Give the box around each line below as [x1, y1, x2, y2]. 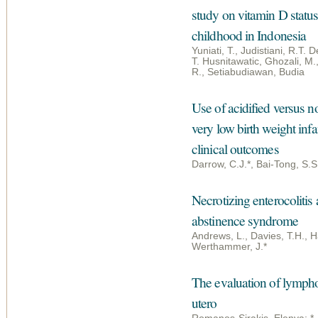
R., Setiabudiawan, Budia [192, 67, 305, 77]
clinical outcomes [192, 140, 279, 158]
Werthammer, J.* [192, 241, 267, 252]
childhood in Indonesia [192, 26, 307, 44]
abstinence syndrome [192, 212, 298, 229]
